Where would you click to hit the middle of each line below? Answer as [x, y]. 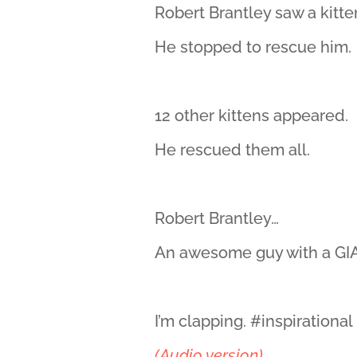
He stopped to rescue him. [253, 47]
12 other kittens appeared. [252, 116]
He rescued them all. [233, 150]
